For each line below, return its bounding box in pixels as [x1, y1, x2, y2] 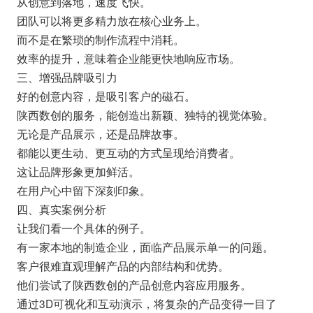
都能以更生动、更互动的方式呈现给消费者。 [16, 144, 240, 160]
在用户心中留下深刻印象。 [16, 182, 151, 198]
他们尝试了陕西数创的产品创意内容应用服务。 [16, 276, 252, 292]
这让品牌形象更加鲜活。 [16, 163, 140, 179]
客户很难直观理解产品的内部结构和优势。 [16, 257, 229, 273]
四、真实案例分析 [16, 201, 106, 217]
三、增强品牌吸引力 [16, 68, 117, 85]
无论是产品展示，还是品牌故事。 [16, 125, 184, 141]
